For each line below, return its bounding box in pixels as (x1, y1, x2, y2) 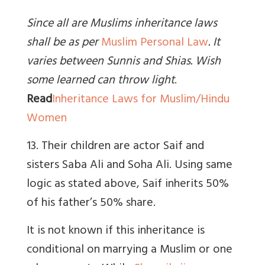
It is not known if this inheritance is (27, 221, 205, 243)
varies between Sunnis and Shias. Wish (27, 51, 221, 74)
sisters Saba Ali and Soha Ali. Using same (27, 155, 232, 177)
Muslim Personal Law (101, 33, 208, 55)
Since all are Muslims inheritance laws (27, 14, 217, 36)
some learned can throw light (27, 70, 174, 93)
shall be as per (27, 33, 101, 55)
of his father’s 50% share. (27, 193, 156, 215)
